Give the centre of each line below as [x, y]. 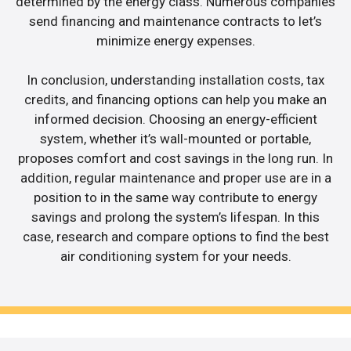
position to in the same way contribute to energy [175, 198]
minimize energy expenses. [175, 40]
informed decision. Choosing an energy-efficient [175, 119]
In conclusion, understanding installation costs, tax [175, 80]
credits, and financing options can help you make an [175, 100]
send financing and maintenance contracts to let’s [175, 21]
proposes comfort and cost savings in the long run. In [175, 159]
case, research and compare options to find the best [175, 237]
